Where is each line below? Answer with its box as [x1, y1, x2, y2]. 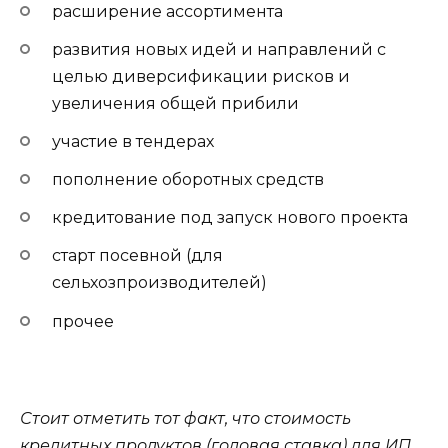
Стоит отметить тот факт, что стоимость [20, 408, 351, 428]
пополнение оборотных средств [52, 170, 324, 190]
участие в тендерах [52, 131, 214, 151]
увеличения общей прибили [52, 93, 299, 113]
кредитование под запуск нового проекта [52, 208, 408, 228]
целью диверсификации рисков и [52, 66, 350, 86]
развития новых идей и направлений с [52, 39, 386, 59]
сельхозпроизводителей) [52, 273, 267, 293]
